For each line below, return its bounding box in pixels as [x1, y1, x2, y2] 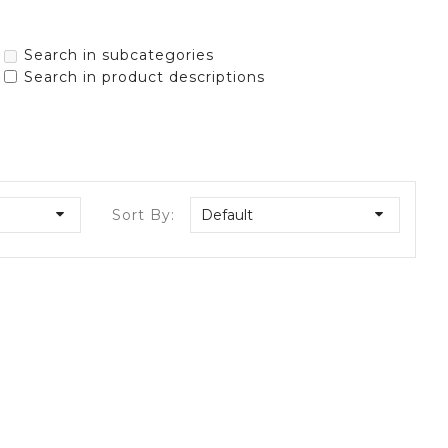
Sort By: [112, 206, 176, 224]
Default [201, 206, 254, 224]
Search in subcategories [24, 46, 215, 65]
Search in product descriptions [24, 67, 266, 86]
